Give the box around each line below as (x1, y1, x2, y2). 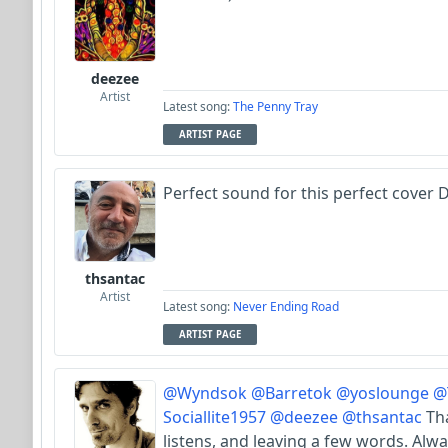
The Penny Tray (233, 97, 318, 115)
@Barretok (251, 381, 332, 404)
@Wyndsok (163, 381, 247, 404)
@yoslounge (336, 381, 429, 404)
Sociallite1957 (163, 405, 266, 428)
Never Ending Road (233, 297, 339, 315)
